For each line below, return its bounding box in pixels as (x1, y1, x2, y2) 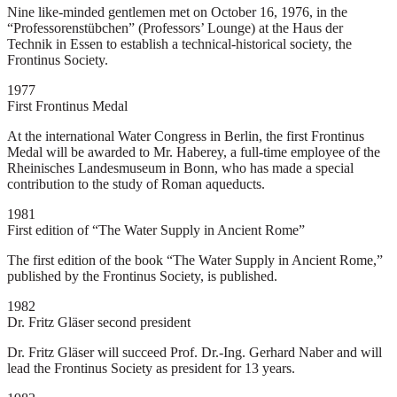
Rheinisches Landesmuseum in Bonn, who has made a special (7, 160, 354, 176)
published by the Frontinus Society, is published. (7, 269, 277, 284)
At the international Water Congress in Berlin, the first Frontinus (7, 128, 364, 144)
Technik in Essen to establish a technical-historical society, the (7, 36, 352, 52)
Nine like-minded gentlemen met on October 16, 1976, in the (7, 4, 347, 20)
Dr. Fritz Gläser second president (7, 315, 191, 331)
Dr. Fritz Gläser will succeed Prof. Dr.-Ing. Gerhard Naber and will (7, 345, 382, 361)
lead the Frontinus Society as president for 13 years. (7, 361, 295, 377)
